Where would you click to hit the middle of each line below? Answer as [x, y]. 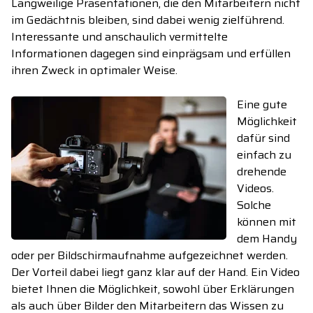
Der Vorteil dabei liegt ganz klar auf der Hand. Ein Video [155, 272]
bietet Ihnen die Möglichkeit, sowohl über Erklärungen [153, 289]
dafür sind [263, 138]
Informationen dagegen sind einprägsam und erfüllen [151, 54]
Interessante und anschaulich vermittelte [119, 37]
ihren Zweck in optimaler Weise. [94, 71]
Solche [254, 205]
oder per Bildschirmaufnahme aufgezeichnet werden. [150, 256]
